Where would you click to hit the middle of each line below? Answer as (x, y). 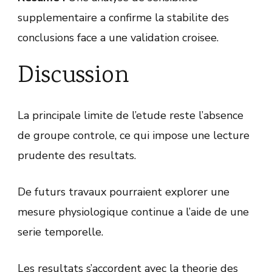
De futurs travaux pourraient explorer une (124, 192)
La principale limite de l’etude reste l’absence (131, 116)
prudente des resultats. (77, 156)
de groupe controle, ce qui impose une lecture (134, 136)
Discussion (73, 77)
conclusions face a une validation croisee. (118, 38)
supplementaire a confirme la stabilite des (123, 18)
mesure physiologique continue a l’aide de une (133, 212)
